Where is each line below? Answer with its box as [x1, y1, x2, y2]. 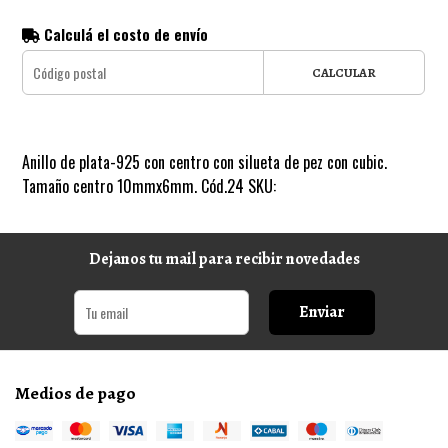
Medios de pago [15, 380, 136, 405]
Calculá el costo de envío [40, 23, 209, 45]
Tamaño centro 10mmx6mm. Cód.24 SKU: [22, 173, 277, 198]
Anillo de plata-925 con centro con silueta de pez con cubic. [22, 149, 388, 174]
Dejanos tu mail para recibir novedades [88, 247, 360, 270]
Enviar [298, 300, 345, 323]
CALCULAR [311, 63, 376, 81]
